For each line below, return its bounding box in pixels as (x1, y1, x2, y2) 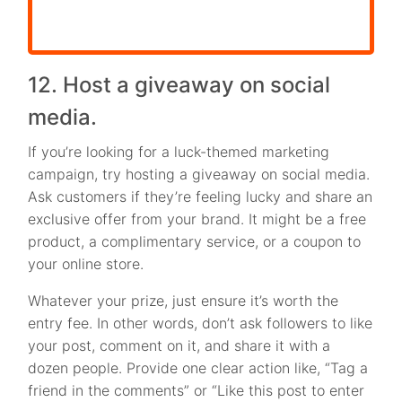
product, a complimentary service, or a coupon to (28, 232, 362, 251)
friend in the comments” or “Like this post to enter (28, 381, 365, 400)
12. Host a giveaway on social (28, 72, 331, 99)
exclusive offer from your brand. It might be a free (28, 210, 367, 229)
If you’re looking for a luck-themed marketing (28, 143, 330, 162)
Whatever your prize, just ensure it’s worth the (28, 292, 339, 310)
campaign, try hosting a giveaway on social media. (28, 165, 371, 184)
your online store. (28, 255, 144, 274)
